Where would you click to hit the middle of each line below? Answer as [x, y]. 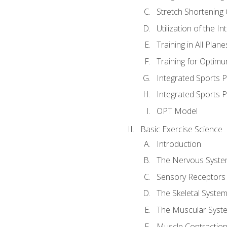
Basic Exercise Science [181, 129]
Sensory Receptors [191, 177]
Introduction [179, 144]
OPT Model [177, 111]
